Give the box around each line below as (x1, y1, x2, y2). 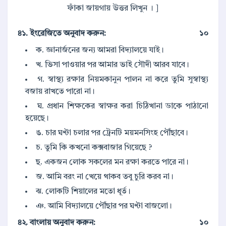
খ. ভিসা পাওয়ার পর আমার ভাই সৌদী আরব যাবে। (36, 61, 189, 70)
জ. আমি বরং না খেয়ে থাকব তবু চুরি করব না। (36, 173, 174, 182)
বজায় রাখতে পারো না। (25, 88, 95, 96)
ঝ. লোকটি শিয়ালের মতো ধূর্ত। (36, 188, 131, 196)
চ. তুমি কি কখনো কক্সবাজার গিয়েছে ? (36, 144, 152, 152)
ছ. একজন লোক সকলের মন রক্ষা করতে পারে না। (36, 158, 189, 167)
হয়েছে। (25, 115, 49, 123)
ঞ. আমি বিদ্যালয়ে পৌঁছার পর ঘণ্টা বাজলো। (36, 202, 172, 211)
